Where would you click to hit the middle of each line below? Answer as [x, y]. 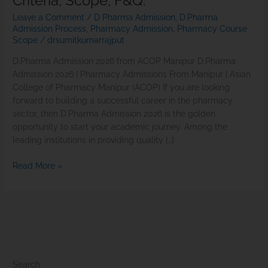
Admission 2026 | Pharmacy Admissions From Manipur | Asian [132, 74]
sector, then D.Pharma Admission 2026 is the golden [114, 114]
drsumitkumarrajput [86, 40]
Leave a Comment [49, 18]
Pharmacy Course [212, 29]
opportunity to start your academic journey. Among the [120, 127]
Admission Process [50, 29]
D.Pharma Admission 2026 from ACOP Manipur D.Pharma [124, 61]
